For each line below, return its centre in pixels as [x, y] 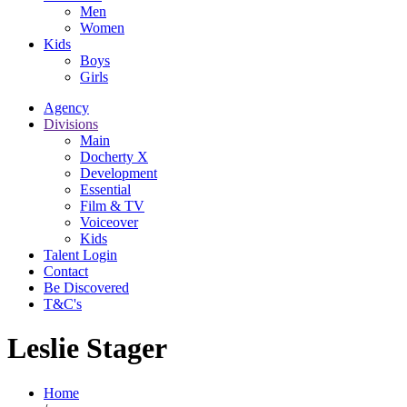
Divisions [71, 124]
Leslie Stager [87, 348]
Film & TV [112, 205]
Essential [105, 189]
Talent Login [80, 254]
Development [119, 173]
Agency [66, 107]
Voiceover [109, 222]
